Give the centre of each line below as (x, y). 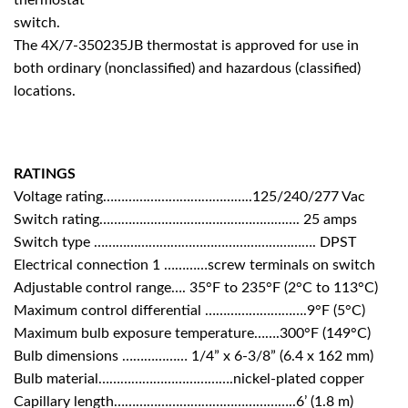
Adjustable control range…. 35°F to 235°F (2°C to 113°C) (196, 288)
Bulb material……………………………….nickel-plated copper (189, 379)
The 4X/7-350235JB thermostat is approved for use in (186, 45)
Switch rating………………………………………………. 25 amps (185, 220)
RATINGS (45, 174)
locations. (45, 91)
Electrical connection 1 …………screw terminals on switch (194, 265)
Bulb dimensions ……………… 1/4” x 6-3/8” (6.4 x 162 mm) (194, 357)
